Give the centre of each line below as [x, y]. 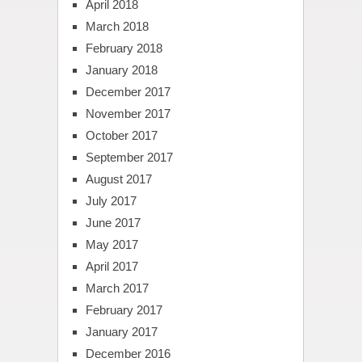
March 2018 [117, 27]
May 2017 [112, 245]
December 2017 [128, 92]
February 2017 [124, 310]
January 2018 [121, 70]
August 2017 [118, 179]
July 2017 [111, 201]
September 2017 [129, 158]
